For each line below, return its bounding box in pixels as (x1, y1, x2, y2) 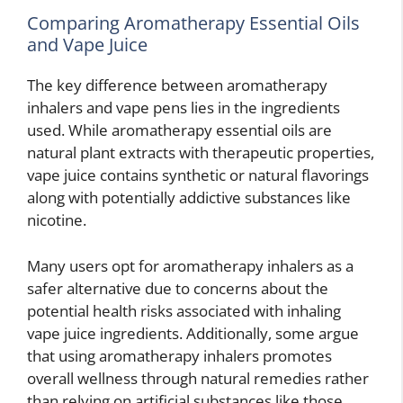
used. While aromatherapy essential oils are (27, 120, 332, 141)
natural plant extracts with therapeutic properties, (27, 142, 374, 164)
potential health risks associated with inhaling (27, 300, 341, 321)
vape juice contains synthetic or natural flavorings (27, 165, 369, 186)
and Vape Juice (27, 32, 148, 58)
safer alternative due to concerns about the (27, 277, 328, 299)
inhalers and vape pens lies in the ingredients (27, 97, 340, 119)
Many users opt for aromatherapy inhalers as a (27, 255, 354, 276)
